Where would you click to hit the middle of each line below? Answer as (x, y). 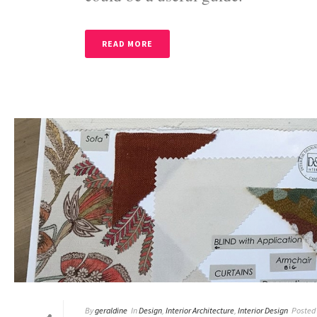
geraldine (111, 310)
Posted (304, 310)
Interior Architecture (200, 310)
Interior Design (263, 310)
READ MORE (127, 43)
